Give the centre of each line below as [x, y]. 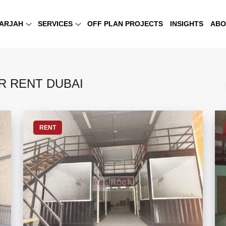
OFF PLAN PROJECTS [125, 23]
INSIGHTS [187, 23]
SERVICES [55, 23]
